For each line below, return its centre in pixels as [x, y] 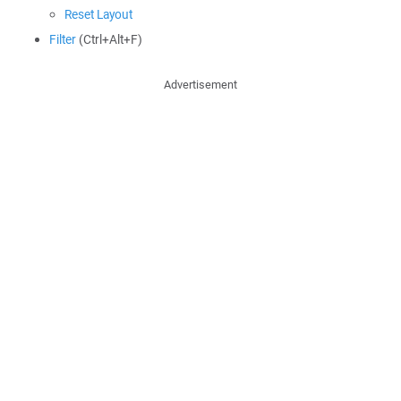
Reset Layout [98, 14]
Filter [63, 39]
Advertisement [200, 85]
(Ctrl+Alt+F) [109, 39]
